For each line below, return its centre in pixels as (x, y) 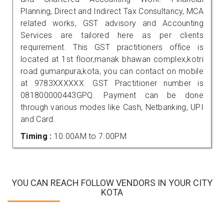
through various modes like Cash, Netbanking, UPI (112, 107)
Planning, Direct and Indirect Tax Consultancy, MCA (112, 11)
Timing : (37, 136)
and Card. (38, 119)
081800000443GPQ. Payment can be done (112, 95)
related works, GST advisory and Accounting (112, 23)
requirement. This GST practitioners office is (112, 47)
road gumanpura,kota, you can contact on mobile (112, 71)
